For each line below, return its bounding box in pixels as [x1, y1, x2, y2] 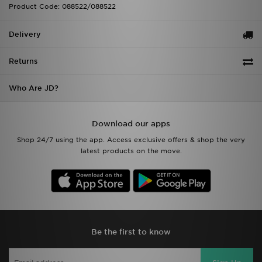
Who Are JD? [9, 84, 58, 93]
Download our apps [92, 119, 170, 129]
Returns [9, 57, 37, 66]
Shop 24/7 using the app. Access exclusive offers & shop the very [17, 136, 245, 144]
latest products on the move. [80, 147, 182, 156]
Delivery [9, 30, 41, 39]
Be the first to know [91, 227, 171, 237]
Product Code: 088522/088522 [9, 2, 116, 11]
